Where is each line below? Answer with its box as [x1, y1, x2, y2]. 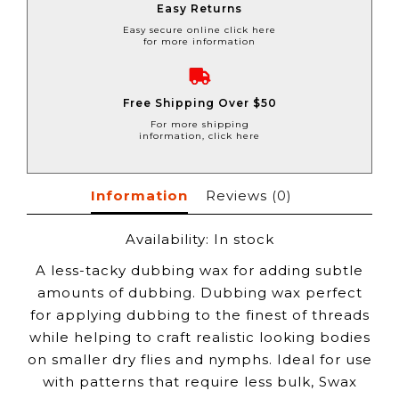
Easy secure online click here [123, 23, 276, 36]
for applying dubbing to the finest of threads [29, 305, 370, 323]
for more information [143, 35, 256, 47]
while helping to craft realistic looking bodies [28, 328, 370, 346]
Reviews [205, 186, 272, 204]
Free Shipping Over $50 [122, 95, 277, 110]
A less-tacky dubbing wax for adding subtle [36, 261, 363, 279]
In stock [213, 230, 274, 248]
